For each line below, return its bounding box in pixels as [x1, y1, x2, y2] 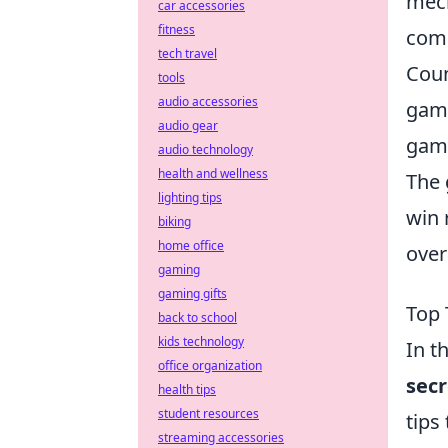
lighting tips [158, 189, 222, 206]
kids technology [158, 333, 244, 350]
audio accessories [158, 93, 258, 110]
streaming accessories [158, 429, 284, 446]
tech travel [158, 45, 217, 62]
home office [158, 237, 224, 254]
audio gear [158, 117, 218, 134]
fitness [158, 21, 195, 38]
